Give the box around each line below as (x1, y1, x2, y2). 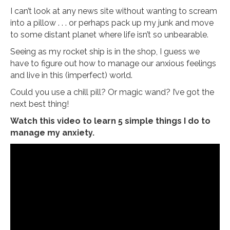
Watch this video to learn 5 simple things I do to (10, 116, 210, 126)
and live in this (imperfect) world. (10, 70, 132, 81)
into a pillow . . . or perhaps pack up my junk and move (10, 18, 214, 28)
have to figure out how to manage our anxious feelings (10, 59, 216, 69)
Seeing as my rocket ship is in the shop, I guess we (10, 47, 200, 57)
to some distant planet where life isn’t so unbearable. (10, 30, 208, 40)
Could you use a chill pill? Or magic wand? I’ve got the (10, 87, 214, 98)
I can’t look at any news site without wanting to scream (10, 6, 217, 16)
